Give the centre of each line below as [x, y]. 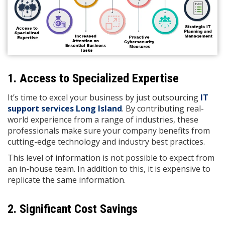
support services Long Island [65, 108]
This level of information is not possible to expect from [111, 158]
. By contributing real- [163, 108]
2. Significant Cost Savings [73, 209]
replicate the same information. [67, 180]
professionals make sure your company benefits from [109, 131]
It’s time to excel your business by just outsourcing [104, 97]
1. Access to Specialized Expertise [93, 78]
